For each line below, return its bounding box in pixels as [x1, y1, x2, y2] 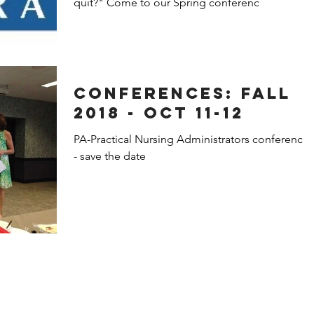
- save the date [74, 149, 146, 163]
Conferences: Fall [74, 83, 241, 103]
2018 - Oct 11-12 [74, 102, 244, 123]
